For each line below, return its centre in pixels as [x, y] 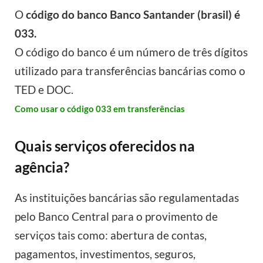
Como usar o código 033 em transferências [100, 108]
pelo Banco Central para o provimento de [116, 217]
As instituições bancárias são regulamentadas [127, 198]
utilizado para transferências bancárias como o [130, 70]
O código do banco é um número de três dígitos [131, 52]
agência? [42, 167]
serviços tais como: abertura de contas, [111, 235]
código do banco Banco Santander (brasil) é [133, 14]
